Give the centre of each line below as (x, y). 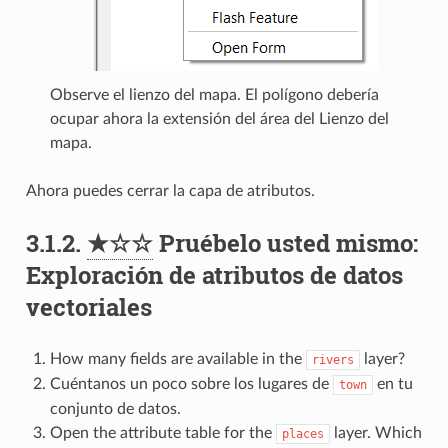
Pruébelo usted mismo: (285, 243)
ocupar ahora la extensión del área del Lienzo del (219, 119)
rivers (332, 360)
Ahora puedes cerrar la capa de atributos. (170, 191)
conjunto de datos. (115, 409)
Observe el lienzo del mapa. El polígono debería (214, 95)
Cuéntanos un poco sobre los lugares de (191, 384)
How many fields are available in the (177, 359)
